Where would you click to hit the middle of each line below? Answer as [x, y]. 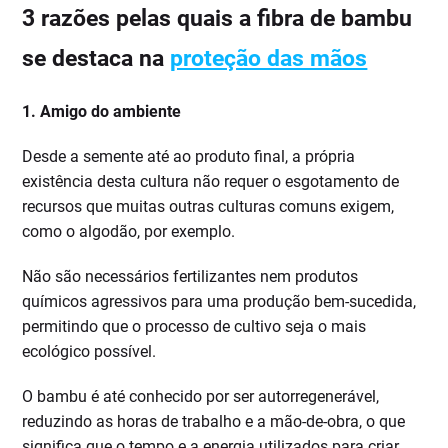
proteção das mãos [269, 59]
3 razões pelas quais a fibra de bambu [217, 19]
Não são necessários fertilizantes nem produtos [190, 277]
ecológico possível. [89, 352]
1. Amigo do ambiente [102, 112]
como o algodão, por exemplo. [129, 232]
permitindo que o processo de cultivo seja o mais [194, 327]
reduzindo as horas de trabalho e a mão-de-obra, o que [214, 422]
